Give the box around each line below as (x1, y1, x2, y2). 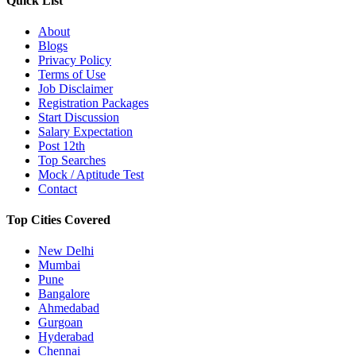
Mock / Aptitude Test (38, 167, 144, 181)
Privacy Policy (38, 52, 111, 67)
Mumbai (38, 258, 80, 273)
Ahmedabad (38, 301, 99, 315)
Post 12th (38, 138, 85, 153)
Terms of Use (38, 67, 106, 81)
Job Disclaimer (38, 81, 113, 95)
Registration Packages (38, 95, 149, 110)
